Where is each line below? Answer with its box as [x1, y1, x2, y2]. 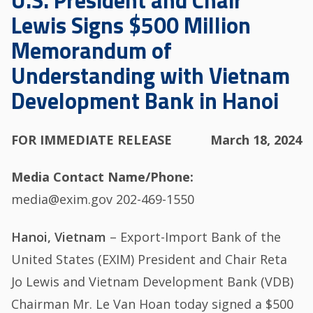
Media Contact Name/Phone [11, 168, 191, 186]
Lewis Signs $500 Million [11, 8, 252, 43]
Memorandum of [11, 34, 173, 68]
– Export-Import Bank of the [106, 228, 282, 245]
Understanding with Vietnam [11, 59, 291, 93]
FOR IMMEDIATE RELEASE [11, 131, 173, 148]
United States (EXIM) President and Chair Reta [11, 250, 288, 268]
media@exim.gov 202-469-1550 [11, 191, 195, 208]
